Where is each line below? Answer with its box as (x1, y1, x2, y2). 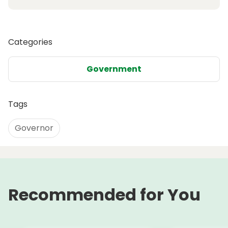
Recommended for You (8, 183, 201, 207)
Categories (8, 36, 52, 48)
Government (87, 63, 141, 75)
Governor (15, 122, 53, 134)
